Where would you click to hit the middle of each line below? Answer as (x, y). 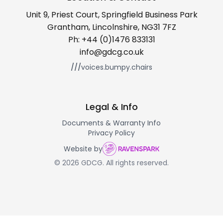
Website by (83, 149)
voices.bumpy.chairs (117, 67)
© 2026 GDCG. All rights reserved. (111, 163)
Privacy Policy (111, 133)
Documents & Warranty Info (111, 123)
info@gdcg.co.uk (111, 52)
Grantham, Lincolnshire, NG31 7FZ (111, 27)
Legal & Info (111, 107)
